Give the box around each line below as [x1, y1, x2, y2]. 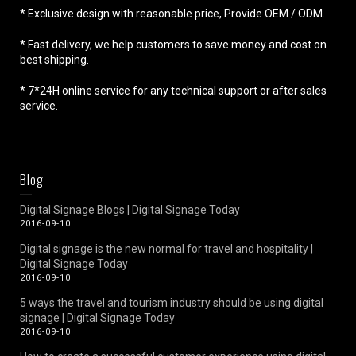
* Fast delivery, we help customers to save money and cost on [20, 37, 327, 51]
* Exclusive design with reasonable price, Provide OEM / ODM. [20, 6, 325, 20]
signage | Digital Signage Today [20, 311, 175, 324]
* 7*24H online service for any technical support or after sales [20, 83, 327, 97]
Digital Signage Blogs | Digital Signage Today [20, 203, 240, 216]
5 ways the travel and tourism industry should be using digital [20, 296, 323, 309]
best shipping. [20, 52, 89, 66]
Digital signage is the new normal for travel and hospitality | [20, 242, 313, 255]
